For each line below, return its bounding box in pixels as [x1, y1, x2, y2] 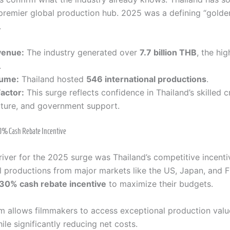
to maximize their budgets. [106, 179, 213, 189]
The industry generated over [24, 47, 140, 58]
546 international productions [86, 74, 206, 85]
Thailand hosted [19, 74, 86, 85]
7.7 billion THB [140, 47, 197, 58]
